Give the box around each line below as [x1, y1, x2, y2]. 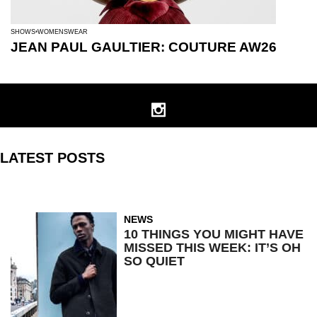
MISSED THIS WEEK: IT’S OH [124, 240, 301, 255]
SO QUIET [124, 253, 185, 268]
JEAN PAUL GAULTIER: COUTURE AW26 [11, 39, 277, 54]
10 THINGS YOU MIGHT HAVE [124, 226, 304, 241]
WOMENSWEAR [38, 28, 88, 35]
